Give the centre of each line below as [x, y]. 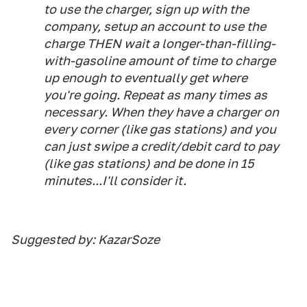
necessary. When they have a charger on [161, 112]
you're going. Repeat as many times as [156, 95]
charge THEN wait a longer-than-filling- [160, 44]
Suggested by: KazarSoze [85, 240]
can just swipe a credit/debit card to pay [161, 147]
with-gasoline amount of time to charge [160, 61]
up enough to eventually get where [146, 78]
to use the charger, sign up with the [146, 10]
